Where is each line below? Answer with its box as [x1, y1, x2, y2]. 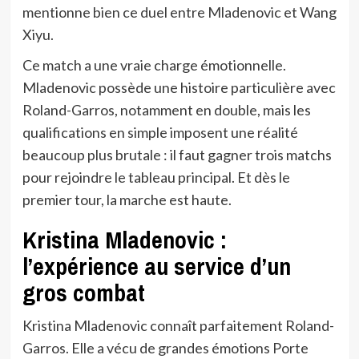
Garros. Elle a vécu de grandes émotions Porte [22, 339, 309, 357]
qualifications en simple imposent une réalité [22, 123, 298, 142]
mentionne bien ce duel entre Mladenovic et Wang [22, 3, 337, 22]
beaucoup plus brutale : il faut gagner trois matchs [22, 146, 332, 164]
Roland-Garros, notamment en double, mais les [22, 101, 311, 119]
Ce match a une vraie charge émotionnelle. [22, 56, 286, 75]
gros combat [22, 276, 145, 309]
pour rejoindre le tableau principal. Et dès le [22, 168, 290, 187]
